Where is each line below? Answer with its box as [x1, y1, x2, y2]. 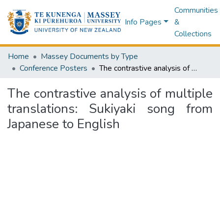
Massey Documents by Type [41, 51, 138, 62]
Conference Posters [20, 63, 87, 74]
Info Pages [125, 17, 162, 27]
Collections [174, 28, 212, 39]
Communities [174, 5, 218, 16]
